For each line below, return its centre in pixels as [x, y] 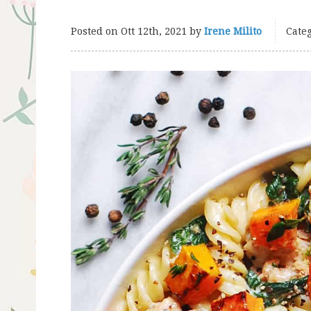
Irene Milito [233, 31]
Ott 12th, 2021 [154, 31]
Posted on [96, 31]
